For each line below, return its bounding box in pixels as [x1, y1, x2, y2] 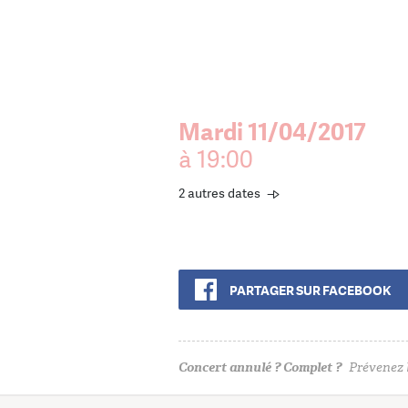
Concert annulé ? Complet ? [178, 358, 342, 376]
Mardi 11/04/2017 [178, 117, 366, 148]
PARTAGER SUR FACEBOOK [229, 281, 391, 299]
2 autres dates [178, 185, 260, 201]
